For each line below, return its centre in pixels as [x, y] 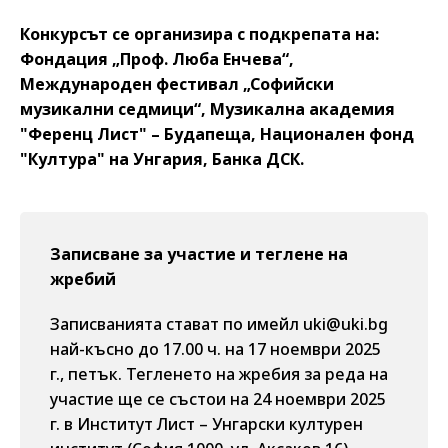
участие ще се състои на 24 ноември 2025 [218, 399]
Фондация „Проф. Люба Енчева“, [157, 59]
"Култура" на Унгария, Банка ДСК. [162, 159]
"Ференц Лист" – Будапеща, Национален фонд [217, 134]
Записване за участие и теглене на [199, 254]
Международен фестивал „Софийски [177, 84]
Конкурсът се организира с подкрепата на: [199, 34]
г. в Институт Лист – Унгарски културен [206, 424]
